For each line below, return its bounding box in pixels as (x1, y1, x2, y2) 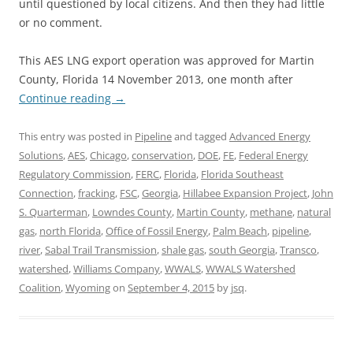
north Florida (39, 223, 101, 238)
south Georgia (209, 242, 275, 257)
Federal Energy (239, 147, 308, 162)
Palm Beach (213, 223, 267, 238)
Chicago (90, 147, 127, 162)
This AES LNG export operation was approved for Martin (19, 52, 314, 68)
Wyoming (65, 280, 110, 295)
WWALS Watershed (206, 261, 295, 276)
